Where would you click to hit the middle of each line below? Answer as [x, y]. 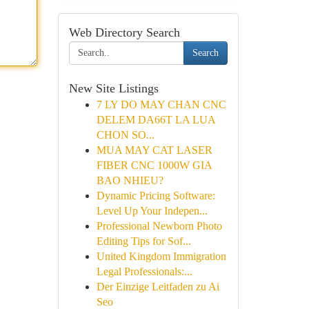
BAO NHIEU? [130, 180]
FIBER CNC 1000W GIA [154, 165]
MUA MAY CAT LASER [154, 150]
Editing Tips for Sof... [143, 241]
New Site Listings [113, 88]
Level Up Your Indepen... [152, 211]
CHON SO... [125, 135]
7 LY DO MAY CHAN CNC [161, 104]
